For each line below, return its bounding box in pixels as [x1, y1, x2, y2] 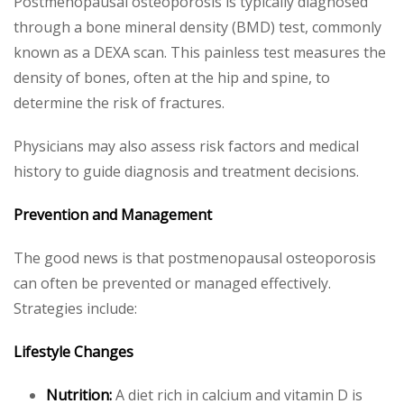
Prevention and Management [14, 205, 212, 225]
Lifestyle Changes [14, 342, 133, 362]
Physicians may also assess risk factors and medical [14, 136, 359, 156]
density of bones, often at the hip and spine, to [14, 68, 330, 87]
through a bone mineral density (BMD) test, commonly [14, 17, 381, 37]
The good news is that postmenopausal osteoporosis [14, 248, 376, 268]
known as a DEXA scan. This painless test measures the [14, 42, 386, 62]
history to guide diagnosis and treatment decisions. [14, 161, 359, 181]
